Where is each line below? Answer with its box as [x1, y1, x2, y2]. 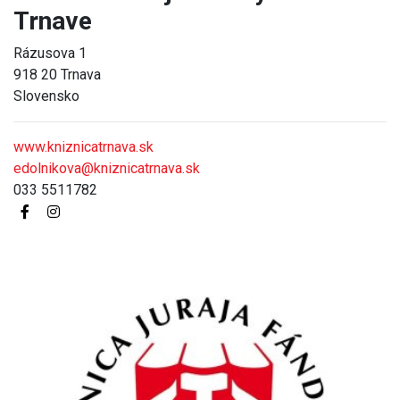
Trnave [13, 5, 92, 36]
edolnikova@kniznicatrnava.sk [13, 159, 200, 177]
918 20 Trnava [13, 65, 101, 83]
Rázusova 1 [13, 44, 87, 62]
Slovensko [13, 87, 79, 104]
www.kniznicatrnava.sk [13, 137, 154, 155]
